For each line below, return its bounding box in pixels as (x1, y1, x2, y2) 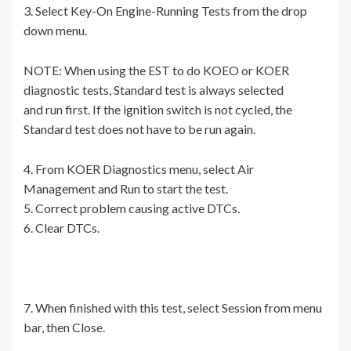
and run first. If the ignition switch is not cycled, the (24, 102, 292, 118)
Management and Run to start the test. (24, 181, 228, 197)
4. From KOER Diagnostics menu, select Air (24, 161, 254, 177)
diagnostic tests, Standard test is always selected (24, 82, 284, 98)
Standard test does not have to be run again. (24, 121, 255, 137)
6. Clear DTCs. (24, 220, 100, 236)
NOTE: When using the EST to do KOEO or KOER (24, 63, 289, 78)
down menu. (24, 23, 87, 38)
